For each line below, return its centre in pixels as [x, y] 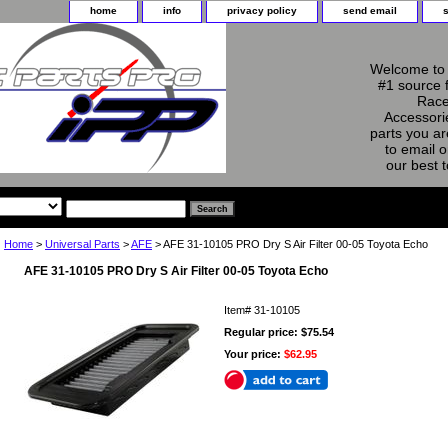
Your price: [254, 353]
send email [370, 10]
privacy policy [262, 10]
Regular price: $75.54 [279, 331]
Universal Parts [82, 243]
